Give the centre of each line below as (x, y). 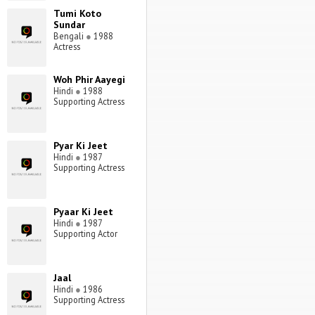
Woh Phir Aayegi (89, 80)
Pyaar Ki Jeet (83, 212)
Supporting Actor (85, 234)
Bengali (69, 36)
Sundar (69, 25)
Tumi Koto (77, 14)
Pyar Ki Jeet (80, 146)
